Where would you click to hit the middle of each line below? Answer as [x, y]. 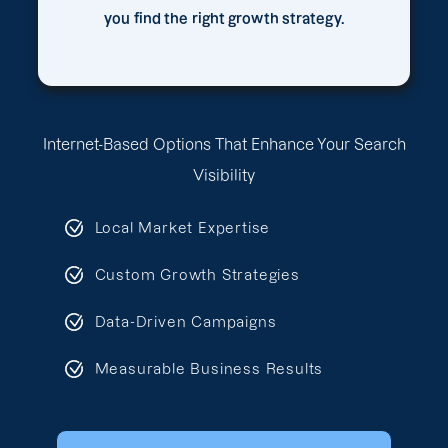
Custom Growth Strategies [197, 274]
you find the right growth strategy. [224, 19]
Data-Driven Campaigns [185, 321]
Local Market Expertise [182, 227]
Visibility [224, 175]
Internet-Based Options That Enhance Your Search [224, 144]
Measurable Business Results [209, 368]
